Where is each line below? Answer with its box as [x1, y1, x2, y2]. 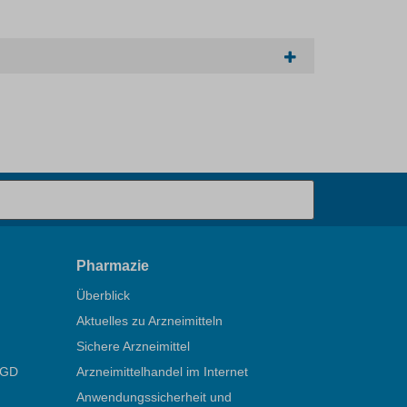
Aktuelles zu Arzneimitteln [75, 313, 223, 328]
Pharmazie [75, 258, 149, 273]
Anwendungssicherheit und [75, 389, 232, 404]
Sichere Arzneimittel [75, 338, 190, 353]
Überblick [75, 287, 130, 303]
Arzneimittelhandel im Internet [75, 363, 248, 379]
